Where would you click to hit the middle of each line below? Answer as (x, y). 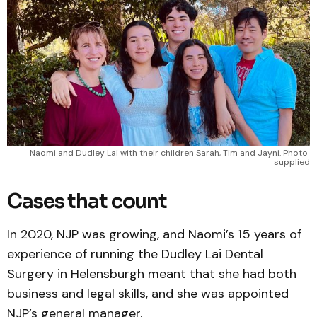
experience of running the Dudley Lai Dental (135, 254)
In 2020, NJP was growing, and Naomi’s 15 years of (154, 235)
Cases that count (87, 202)
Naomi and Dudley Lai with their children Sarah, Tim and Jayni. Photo (169, 153)
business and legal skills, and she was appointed (148, 294)
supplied (292, 162)
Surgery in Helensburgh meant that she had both (152, 274)
